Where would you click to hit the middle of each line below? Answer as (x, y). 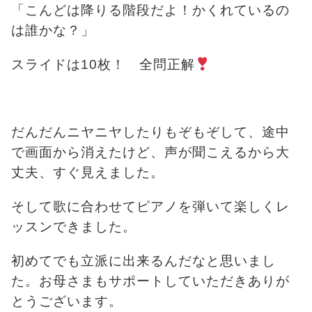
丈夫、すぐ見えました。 (88, 172)
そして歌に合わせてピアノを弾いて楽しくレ (150, 206)
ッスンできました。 (74, 226)
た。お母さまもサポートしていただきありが (150, 281)
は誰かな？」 (53, 30)
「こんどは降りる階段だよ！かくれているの (150, 10)
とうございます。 (67, 301)
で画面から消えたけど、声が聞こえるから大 (150, 152)
